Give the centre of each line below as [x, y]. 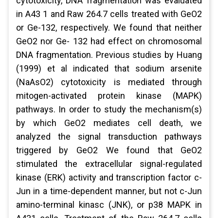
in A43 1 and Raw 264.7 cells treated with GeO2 [109, 14]
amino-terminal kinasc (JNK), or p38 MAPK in [109, 205]
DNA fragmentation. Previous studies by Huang [109, 55]
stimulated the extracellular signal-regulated [109, 164]
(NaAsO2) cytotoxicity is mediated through [109, 82]
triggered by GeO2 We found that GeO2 [109, 150]
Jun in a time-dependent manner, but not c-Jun [109, 191]
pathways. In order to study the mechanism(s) [109, 109]
